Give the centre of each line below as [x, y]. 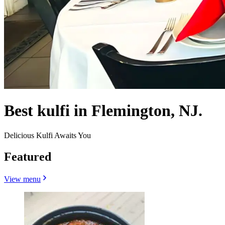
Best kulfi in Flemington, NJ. [103, 111]
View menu [22, 179]
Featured [28, 156]
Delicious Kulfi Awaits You [47, 135]
